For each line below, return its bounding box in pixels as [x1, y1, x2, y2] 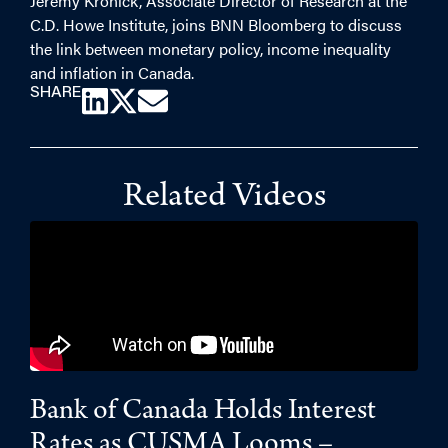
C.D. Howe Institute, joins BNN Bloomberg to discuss [30, 13, 402, 36]
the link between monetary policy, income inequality [30, 37, 391, 60]
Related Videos [122, 181, 326, 217]
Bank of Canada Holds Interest [30, 398, 376, 428]
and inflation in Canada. [30, 61, 194, 84]
